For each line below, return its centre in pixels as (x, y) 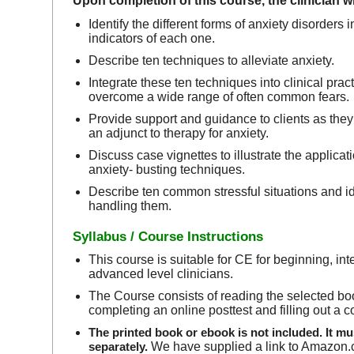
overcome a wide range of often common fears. (219, 97)
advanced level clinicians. (161, 274)
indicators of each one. (152, 39)
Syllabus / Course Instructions (168, 237)
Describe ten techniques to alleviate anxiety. (212, 61)
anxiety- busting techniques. (167, 170)
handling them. (130, 206)
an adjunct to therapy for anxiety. (179, 134)
